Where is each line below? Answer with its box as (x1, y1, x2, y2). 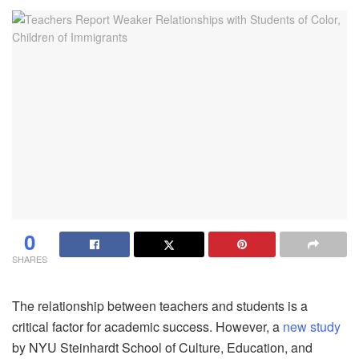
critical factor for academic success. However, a (12, 317, 283, 337)
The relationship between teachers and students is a (12, 296, 308, 316)
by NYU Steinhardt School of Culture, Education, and (12, 338, 313, 357)
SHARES (12, 252, 47, 266)
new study (283, 317, 341, 337)
